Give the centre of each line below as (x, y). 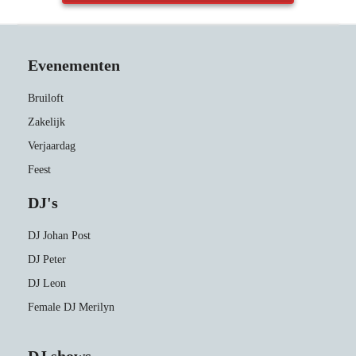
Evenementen (74, 66)
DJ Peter (47, 260)
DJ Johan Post (59, 236)
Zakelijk (46, 122)
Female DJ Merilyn (71, 308)
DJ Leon (47, 284)
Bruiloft (46, 99)
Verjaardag (52, 146)
